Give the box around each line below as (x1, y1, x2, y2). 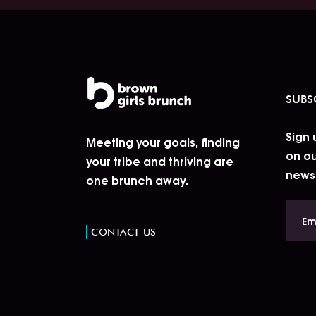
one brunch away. (86, 171, 188, 189)
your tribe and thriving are (86, 152, 233, 170)
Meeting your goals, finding (86, 133, 240, 151)
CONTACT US (91, 226, 157, 238)
